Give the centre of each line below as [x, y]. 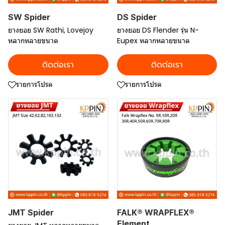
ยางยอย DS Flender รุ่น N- [158, 30]
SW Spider [29, 17]
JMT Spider [31, 212]
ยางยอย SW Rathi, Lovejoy [51, 30]
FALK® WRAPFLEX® [155, 212]
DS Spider [137, 17]
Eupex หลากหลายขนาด [153, 41]
